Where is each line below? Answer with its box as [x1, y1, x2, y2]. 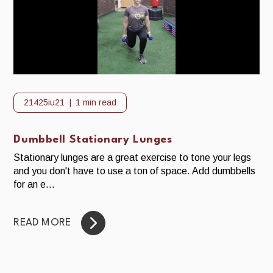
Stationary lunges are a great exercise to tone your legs [13, 152, 252, 163]
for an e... [13, 179, 55, 190]
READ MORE [13, 218, 71, 229]
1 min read [76, 97, 117, 108]
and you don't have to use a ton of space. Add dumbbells [13, 165, 256, 176]
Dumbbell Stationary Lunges [13, 134, 172, 145]
